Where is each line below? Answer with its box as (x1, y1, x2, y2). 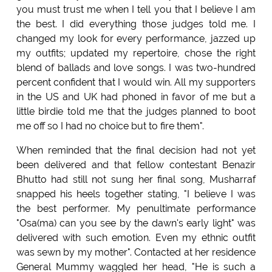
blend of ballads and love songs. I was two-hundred (16, 62, 256, 74)
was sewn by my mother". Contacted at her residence (16, 246, 256, 259)
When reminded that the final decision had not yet (16, 144, 256, 157)
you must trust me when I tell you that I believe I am (16, 4, 256, 16)
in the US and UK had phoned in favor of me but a (16, 91, 256, 103)
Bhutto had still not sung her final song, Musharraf (16, 174, 256, 186)
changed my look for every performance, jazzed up (16, 33, 256, 45)
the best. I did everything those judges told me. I (16, 18, 256, 30)
